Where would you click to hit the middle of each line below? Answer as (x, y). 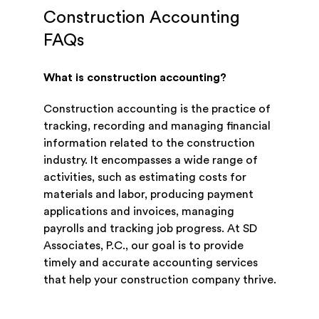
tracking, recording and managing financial (157, 126)
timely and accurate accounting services (150, 263)
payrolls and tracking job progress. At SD (150, 229)
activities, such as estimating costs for (145, 178)
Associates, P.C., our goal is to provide (143, 246)
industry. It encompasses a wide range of (150, 161)
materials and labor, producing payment (148, 195)
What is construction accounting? (135, 78)
